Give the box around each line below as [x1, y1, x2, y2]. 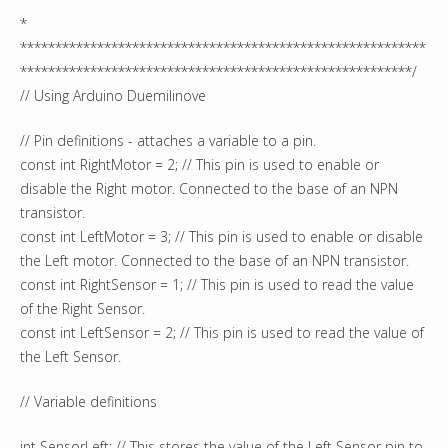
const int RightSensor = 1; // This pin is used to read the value [20, 275, 414, 295]
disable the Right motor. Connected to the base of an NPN [20, 179, 398, 199]
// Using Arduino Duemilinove [20, 86, 206, 106]
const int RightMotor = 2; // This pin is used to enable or [20, 155, 379, 175]
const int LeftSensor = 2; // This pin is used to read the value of [20, 323, 424, 343]
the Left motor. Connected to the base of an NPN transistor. [20, 251, 409, 271]
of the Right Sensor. [20, 299, 145, 319]
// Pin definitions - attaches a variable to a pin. [20, 131, 316, 151]
